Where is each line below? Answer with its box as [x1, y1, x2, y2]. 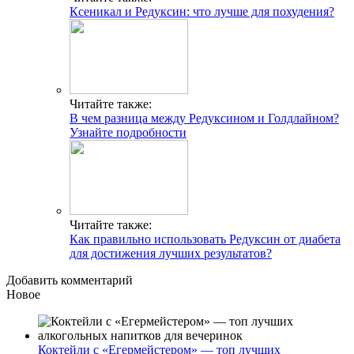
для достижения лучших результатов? [70, 246, 272, 260]
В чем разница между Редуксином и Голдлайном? [70, 111, 339, 125]
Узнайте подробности [70, 125, 186, 139]
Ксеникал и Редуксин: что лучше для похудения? [70, 4, 334, 18]
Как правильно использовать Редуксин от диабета [70, 232, 341, 246]
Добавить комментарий [6, 273, 133, 287]
